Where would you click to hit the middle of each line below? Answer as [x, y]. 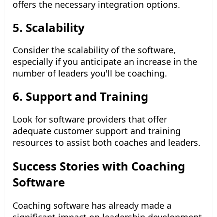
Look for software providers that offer [90, 119]
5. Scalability [49, 27]
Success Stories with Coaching [99, 166]
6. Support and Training [80, 96]
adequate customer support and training [97, 131]
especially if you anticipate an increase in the [105, 62]
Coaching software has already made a [92, 205]
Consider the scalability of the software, [94, 50]
